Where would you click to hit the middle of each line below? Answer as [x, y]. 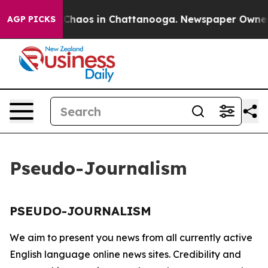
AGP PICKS [31, 19]
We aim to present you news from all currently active [131, 237]
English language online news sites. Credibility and [125, 254]
